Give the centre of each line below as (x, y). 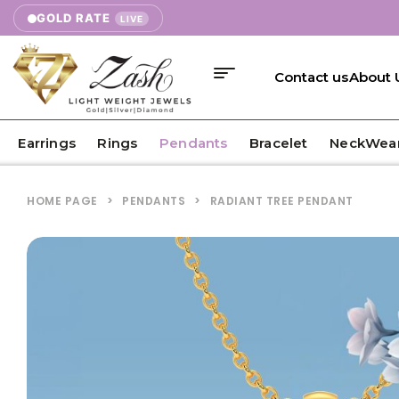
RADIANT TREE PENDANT (281, 201)
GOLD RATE (73, 17)
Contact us (311, 77)
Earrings (47, 143)
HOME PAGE (62, 201)
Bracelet (279, 143)
